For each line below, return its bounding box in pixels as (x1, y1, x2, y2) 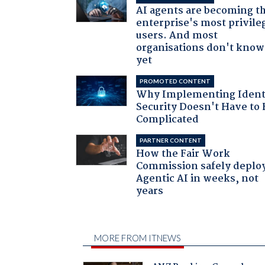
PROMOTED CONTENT (140, 77, 211, 85)
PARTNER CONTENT (140, 136, 202, 144)
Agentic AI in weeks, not (136, 170, 259, 187)
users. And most (136, 27, 218, 44)
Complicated (136, 111, 199, 128)
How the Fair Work (136, 146, 231, 162)
